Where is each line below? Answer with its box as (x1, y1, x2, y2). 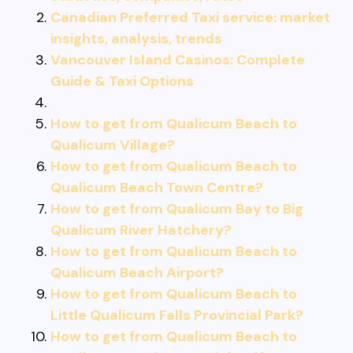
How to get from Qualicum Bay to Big (50, 199, 303, 218)
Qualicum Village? (50, 136, 175, 154)
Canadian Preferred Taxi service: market (50, 8, 330, 27)
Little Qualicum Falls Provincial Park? (50, 306, 303, 325)
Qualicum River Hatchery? (50, 221, 232, 240)
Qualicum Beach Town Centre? (50, 178, 263, 197)
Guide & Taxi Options (50, 72, 194, 91)
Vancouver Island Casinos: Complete (50, 50, 305, 69)
